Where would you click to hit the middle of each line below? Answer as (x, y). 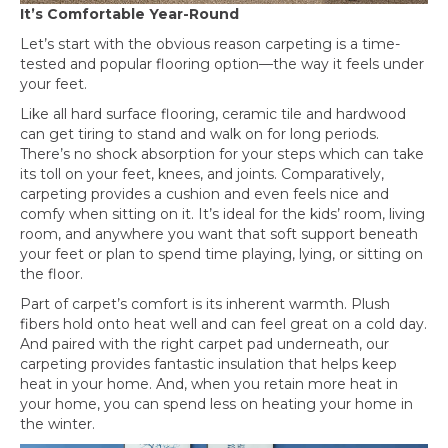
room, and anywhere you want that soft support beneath (219, 234)
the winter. (57, 424)
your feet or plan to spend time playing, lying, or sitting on (221, 254)
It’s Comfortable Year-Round (129, 14)
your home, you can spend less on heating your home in (216, 404)
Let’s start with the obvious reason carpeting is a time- (210, 44)
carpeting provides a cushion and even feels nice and (204, 194)
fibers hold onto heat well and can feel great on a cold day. (223, 324)
